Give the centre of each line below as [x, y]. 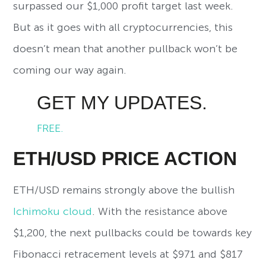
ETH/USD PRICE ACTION [125, 159]
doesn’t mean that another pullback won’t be [126, 49]
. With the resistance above [160, 212]
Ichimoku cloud [53, 212]
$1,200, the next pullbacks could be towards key [133, 233]
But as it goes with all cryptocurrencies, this [123, 28]
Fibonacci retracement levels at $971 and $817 [128, 254]
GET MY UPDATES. [122, 103]
